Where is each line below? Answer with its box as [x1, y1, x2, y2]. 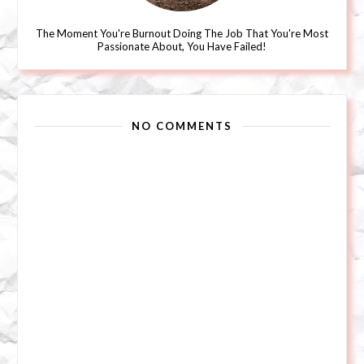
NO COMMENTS [132, 119, 232, 133]
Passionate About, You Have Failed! [97, 40, 266, 54]
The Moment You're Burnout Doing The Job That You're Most [36, 27, 328, 41]
